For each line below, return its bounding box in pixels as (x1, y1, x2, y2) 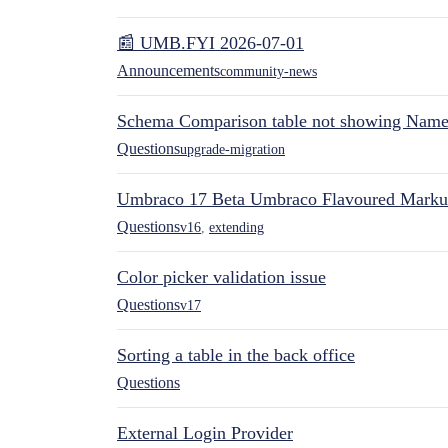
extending (209, 219, 264, 235)
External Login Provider (117, 423, 293, 443)
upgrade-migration (180, 141, 285, 157)
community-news (220, 63, 317, 79)
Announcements (117, 62, 220, 79)
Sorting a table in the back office (117, 345, 355, 365)
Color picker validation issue (117, 267, 326, 287)
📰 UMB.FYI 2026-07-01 (117, 33, 304, 53)
